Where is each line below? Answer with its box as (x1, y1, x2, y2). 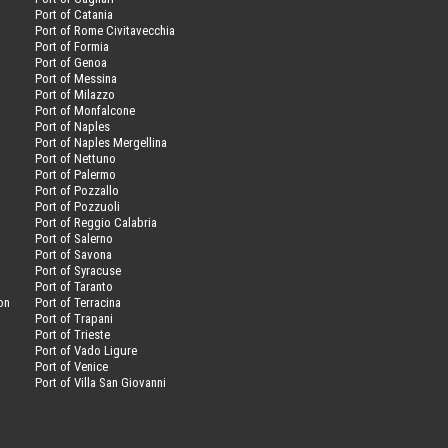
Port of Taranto (34, 278, 113, 294)
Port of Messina (34, 70, 117, 86)
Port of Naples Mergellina (34, 134, 167, 150)
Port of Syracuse (34, 262, 121, 278)
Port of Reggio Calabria (34, 214, 157, 230)
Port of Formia (34, 38, 109, 54)
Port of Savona (34, 246, 112, 262)
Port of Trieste (34, 326, 110, 342)
